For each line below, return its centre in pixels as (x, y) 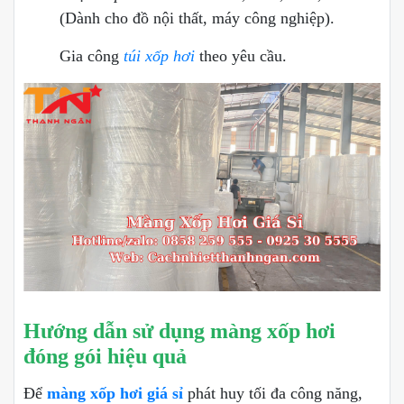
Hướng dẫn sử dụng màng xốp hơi (179, 331)
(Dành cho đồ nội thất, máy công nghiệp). (197, 18)
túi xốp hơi (159, 56)
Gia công (92, 56)
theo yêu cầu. (241, 56)
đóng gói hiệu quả (105, 356)
